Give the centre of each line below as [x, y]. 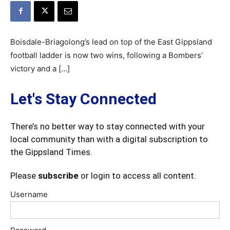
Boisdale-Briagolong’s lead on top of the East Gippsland [111, 42]
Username [29, 194]
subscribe [58, 175]
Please [24, 175]
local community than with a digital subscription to [109, 139]
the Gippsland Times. [51, 152]
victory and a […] [40, 68]
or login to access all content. [137, 175]
